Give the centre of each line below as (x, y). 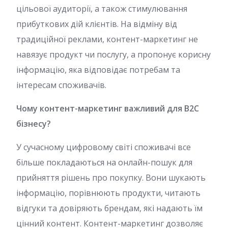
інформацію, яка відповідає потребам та (98, 70)
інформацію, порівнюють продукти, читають (108, 193)
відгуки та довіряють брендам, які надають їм (109, 208)
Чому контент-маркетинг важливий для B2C (108, 108)
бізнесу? (34, 124)
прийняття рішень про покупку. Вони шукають (111, 178)
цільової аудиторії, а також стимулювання (102, 9)
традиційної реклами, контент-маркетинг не (107, 39)
